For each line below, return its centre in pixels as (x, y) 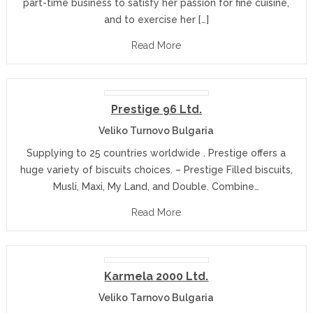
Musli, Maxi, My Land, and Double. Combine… (156, 186)
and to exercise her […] (156, 19)
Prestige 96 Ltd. (156, 109)
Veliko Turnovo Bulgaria (156, 130)
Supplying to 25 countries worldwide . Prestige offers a (156, 153)
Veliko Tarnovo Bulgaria (156, 297)
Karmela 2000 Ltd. (156, 276)
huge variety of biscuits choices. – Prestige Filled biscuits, (156, 169)
